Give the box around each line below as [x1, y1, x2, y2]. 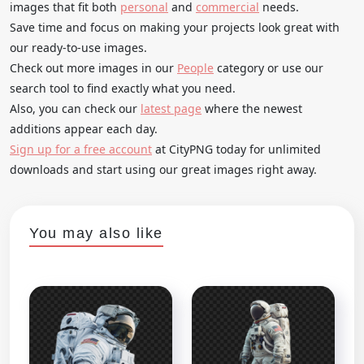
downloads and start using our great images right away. [10, 161, 317, 177]
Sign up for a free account [10, 141, 152, 157]
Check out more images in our [10, 59, 177, 76]
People [177, 59, 214, 76]
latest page [141, 100, 201, 116]
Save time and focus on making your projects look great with [10, 19, 340, 35]
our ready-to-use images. [10, 39, 147, 55]
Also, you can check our [10, 100, 141, 116]
